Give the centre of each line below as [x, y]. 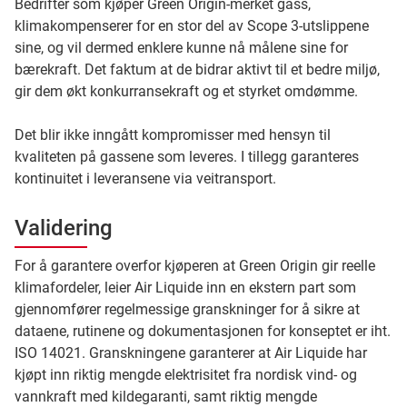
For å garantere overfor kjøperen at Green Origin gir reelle [195, 265]
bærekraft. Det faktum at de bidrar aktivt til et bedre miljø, [197, 69]
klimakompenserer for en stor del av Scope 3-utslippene [192, 25]
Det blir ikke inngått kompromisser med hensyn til [173, 134]
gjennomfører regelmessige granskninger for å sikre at [187, 309]
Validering [64, 228]
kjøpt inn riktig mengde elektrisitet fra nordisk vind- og [186, 374]
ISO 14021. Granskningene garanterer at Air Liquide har [191, 352]
